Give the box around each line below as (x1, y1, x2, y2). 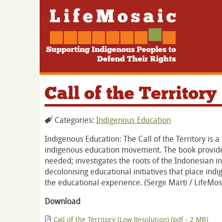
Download (45, 196, 80, 207)
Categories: (53, 114, 96, 126)
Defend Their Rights (97, 54, 176, 64)
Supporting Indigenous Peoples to (46, 45, 176, 55)
